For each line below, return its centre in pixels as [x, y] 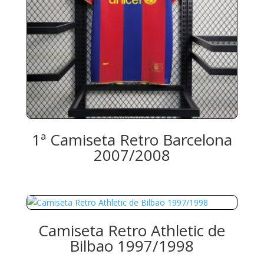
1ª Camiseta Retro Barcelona [132, 140]
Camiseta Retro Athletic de [132, 230]
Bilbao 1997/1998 [132, 245]
